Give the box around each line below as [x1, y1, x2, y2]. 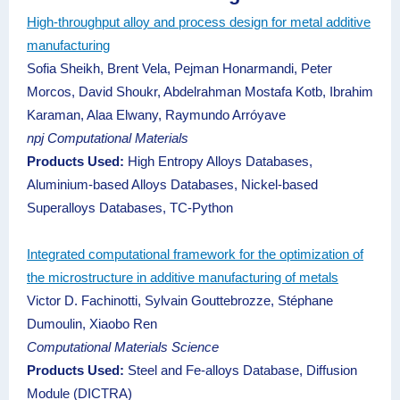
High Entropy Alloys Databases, [128, 154, 312, 169]
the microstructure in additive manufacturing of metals [27, 270, 338, 285]
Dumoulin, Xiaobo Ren [27, 316, 157, 331]
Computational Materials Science [27, 339, 219, 354]
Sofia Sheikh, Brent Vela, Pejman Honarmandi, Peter [27, 61, 332, 76]
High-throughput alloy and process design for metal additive [27, 14, 371, 29]
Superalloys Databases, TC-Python [27, 200, 233, 215]
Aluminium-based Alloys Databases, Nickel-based [27, 177, 318, 192]
